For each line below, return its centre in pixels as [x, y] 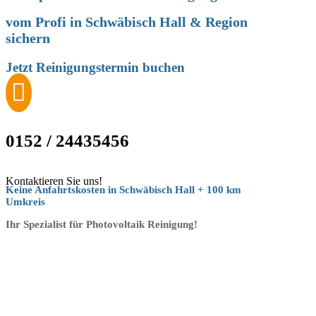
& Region [219, 22]
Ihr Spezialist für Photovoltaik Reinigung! [102, 224]
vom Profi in [45, 22]
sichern [28, 38]
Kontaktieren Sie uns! [54, 181]
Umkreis [25, 201]
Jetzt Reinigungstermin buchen [95, 68]
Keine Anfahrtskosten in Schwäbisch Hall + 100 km [123, 189]
